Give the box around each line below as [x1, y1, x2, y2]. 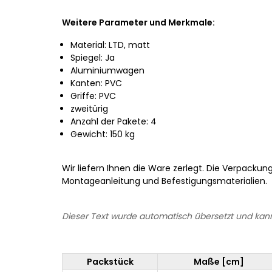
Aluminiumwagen [70, 64, 144, 76]
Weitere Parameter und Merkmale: [62, 16, 215, 29]
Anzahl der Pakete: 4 [70, 115, 157, 127]
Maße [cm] [194, 255, 244, 268]
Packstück [86, 255, 134, 268]
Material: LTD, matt [70, 38, 150, 51]
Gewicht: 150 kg [70, 127, 135, 140]
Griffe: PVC [70, 89, 116, 102]
